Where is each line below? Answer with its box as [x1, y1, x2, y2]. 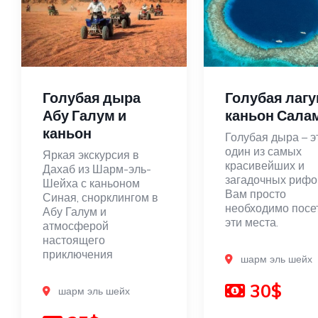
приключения [43, 246, 113, 261]
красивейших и [224, 158, 305, 172]
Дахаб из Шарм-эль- [43, 161, 151, 176]
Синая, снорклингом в [43, 190, 158, 204]
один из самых [224, 143, 302, 158]
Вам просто [224, 186, 286, 201]
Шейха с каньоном [43, 175, 140, 190]
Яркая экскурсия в [43, 147, 139, 162]
